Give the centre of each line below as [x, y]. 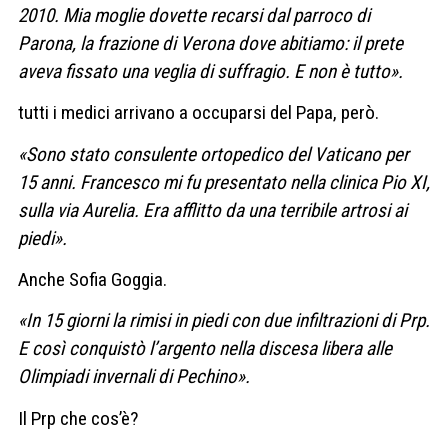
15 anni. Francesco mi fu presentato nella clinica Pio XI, [224, 182]
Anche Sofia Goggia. [92, 279]
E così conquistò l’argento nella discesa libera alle [205, 349]
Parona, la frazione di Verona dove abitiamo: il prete [210, 43]
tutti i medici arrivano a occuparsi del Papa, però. [198, 113]
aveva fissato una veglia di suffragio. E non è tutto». [210, 71]
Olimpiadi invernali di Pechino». [134, 377]
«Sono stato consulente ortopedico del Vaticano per [213, 154]
